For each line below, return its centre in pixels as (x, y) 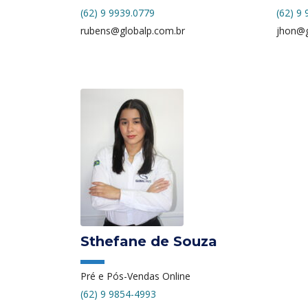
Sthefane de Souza (149, 241)
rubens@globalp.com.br (133, 30)
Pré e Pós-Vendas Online (135, 276)
